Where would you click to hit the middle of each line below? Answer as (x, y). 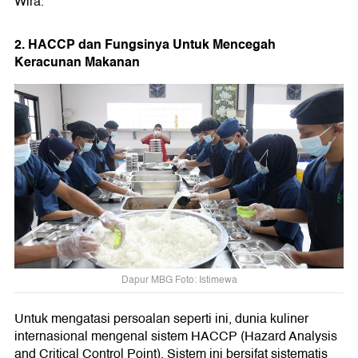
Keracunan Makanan (77, 62)
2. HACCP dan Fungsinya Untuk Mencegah (145, 44)
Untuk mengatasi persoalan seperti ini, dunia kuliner (161, 318)
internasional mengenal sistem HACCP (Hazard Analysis (176, 336)
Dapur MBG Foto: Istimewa (179, 280)
